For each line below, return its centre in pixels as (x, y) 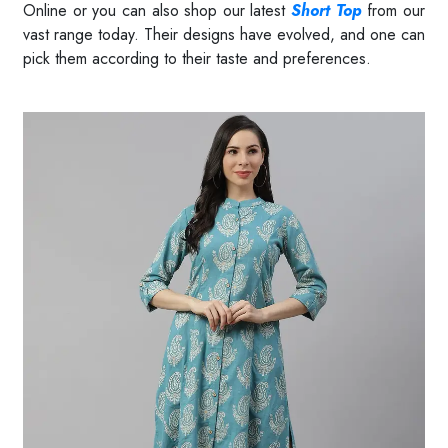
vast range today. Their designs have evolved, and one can (224, 35)
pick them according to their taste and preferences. (197, 59)
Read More (61, 84)
